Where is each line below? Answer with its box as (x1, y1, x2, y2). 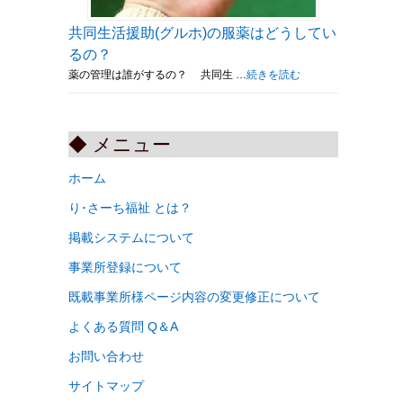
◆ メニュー (68, 133, 171, 155)
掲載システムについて (68, 229, 194, 245)
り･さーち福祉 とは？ (68, 200, 192, 215)
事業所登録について (68, 259, 182, 274)
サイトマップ (68, 378, 144, 393)
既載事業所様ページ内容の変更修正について (68, 289, 320, 304)
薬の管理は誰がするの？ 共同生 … (68, 67, 246, 81)
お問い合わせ (68, 348, 144, 363)
